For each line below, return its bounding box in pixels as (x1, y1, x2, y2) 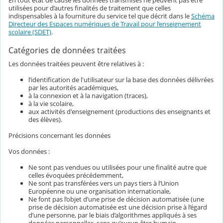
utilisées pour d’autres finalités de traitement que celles (8, 3, 171, 13)
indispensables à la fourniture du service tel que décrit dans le (8, 11, 191, 21)
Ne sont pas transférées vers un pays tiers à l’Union (28, 179, 179, 188)
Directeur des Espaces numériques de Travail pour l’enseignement (8, 19, 201, 29)
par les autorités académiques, (28, 83, 118, 93)
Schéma (191, 11, 215, 21)
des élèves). (28, 115, 62, 124)
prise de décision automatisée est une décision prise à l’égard (28, 203, 207, 212)
